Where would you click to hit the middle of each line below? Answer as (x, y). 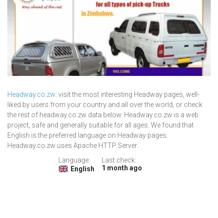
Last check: (119, 160)
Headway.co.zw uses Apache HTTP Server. (73, 146)
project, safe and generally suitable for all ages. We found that (100, 125)
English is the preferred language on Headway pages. (88, 136)
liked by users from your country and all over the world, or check (105, 105)
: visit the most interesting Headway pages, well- (127, 95)
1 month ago (122, 168)
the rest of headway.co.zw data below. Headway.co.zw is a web (103, 115)
